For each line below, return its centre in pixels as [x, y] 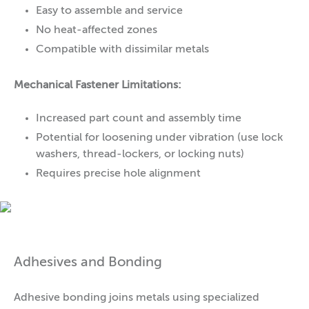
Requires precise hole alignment [118, 173]
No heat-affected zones [97, 30]
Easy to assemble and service [109, 11]
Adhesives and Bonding [88, 262]
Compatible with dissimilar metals [122, 49]
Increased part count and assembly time [139, 118]
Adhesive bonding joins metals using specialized [137, 298]
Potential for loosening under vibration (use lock [159, 138]
